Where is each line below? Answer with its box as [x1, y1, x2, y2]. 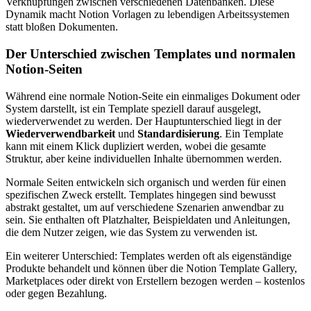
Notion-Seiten [6, 61, 83, 76]
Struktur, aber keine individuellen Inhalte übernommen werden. [6, 152, 282, 165]
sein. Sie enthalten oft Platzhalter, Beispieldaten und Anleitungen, [6, 213, 290, 226]
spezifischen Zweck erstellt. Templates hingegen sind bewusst [6, 188, 276, 201]
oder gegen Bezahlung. [6, 287, 107, 299]
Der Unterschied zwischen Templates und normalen [6, 46, 296, 61]
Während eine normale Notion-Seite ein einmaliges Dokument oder [6, 90, 300, 102]
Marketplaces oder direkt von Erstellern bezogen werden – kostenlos [6, 274, 305, 287]
